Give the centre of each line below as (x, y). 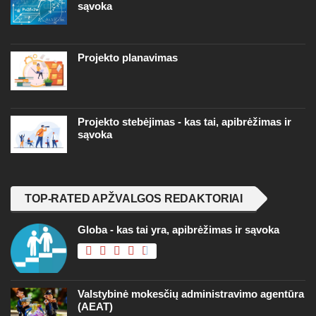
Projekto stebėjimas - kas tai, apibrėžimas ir (184, 121)
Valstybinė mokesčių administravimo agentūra (191, 293)
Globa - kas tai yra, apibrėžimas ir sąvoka (178, 229)
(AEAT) (95, 306)
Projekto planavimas (128, 57)
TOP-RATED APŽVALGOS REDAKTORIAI (134, 198)
